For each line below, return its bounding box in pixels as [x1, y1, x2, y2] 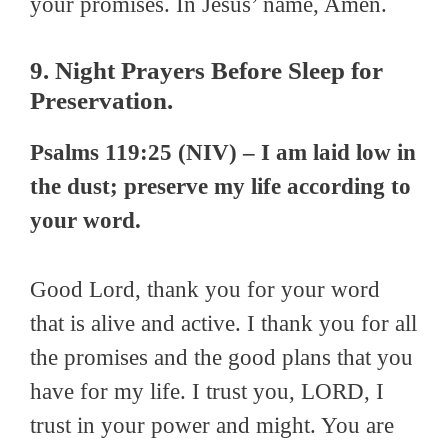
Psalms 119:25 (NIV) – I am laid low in [30, 140, 416, 166]
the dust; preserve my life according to [30, 174, 411, 200]
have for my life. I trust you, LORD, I [30, 378, 384, 404]
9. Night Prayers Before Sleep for [30, 57, 383, 85]
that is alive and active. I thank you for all [30, 310, 417, 336]
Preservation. [30, 87, 173, 115]
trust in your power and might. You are [30, 412, 394, 438]
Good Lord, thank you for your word [30, 276, 380, 302]
